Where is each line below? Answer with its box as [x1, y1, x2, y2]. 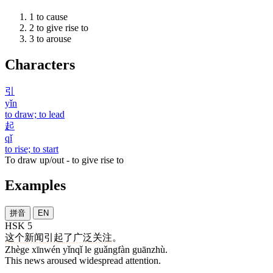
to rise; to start [5, 143, 58, 154]
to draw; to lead [5, 108, 65, 119]
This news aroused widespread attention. [5, 255, 161, 266]
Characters [5, 56, 75, 73]
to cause [37, 11, 68, 22]
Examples [5, 177, 66, 194]
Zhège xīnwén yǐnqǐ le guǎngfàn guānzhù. [5, 244, 168, 255]
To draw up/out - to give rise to [5, 154, 124, 165]
